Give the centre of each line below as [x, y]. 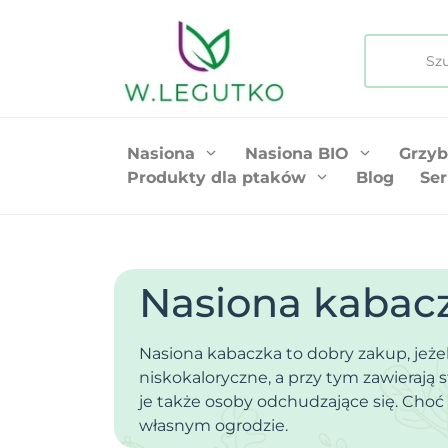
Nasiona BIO [297, 153]
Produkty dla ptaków [216, 177]
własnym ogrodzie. [213, 425]
